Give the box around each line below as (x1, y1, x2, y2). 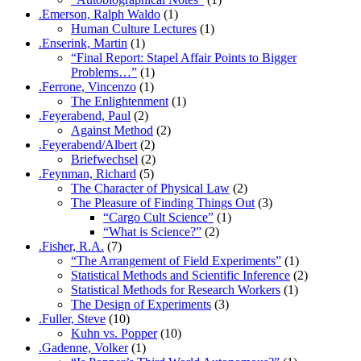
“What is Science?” (103, 225, 201, 239)
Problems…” (71, 65, 137, 80)
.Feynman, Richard (39, 167, 136, 181)
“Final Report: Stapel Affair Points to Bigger (71, 51, 297, 65)
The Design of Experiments (71, 297, 211, 312)
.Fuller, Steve (39, 312, 106, 326)
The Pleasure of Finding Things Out (71, 196, 255, 210)
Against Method (71, 123, 153, 138)
